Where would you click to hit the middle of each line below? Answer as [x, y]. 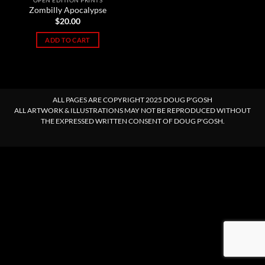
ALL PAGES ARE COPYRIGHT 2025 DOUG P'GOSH [132, 99]
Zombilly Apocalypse [68, 10]
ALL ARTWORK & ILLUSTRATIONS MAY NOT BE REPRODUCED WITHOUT [132, 110]
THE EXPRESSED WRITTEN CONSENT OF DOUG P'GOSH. [132, 121]
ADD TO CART [68, 40]
